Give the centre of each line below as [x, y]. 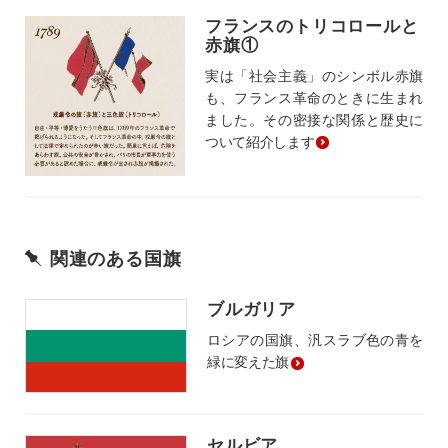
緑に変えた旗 [248, 361]
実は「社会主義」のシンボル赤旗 [314, 74]
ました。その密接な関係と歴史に [314, 118]
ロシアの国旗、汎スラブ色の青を [315, 339]
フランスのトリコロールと [312, 24]
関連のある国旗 [115, 257]
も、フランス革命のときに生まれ [314, 96]
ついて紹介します [260, 140]
